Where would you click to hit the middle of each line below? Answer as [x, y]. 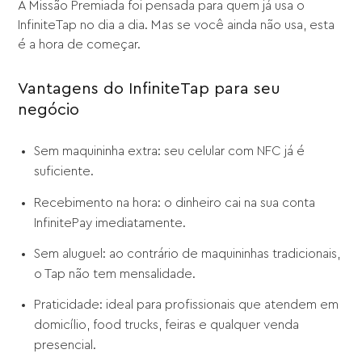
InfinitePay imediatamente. [110, 223]
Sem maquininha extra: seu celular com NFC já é [170, 152]
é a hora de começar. [80, 45]
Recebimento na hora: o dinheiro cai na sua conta [175, 202]
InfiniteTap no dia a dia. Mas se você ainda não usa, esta [177, 25]
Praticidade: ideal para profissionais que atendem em [187, 305]
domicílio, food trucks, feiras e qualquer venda [167, 325]
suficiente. [64, 172]
